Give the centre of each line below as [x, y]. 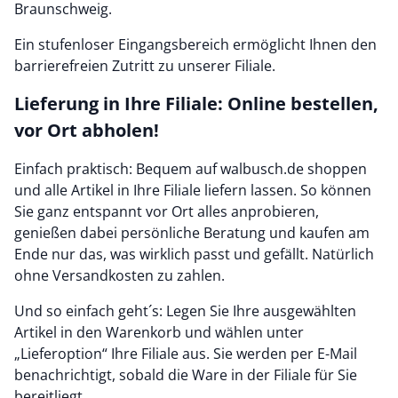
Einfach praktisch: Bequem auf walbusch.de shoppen [191, 169]
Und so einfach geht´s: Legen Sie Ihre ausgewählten [185, 311]
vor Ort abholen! [87, 130]
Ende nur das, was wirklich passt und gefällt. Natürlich [194, 254]
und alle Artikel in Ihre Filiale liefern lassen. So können [193, 190]
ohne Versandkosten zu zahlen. [119, 275]
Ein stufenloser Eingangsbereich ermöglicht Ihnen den [195, 44]
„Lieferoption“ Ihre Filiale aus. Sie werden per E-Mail [186, 354]
